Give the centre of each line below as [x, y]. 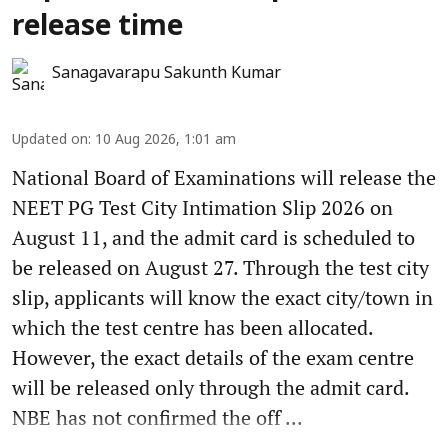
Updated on [50, 141]
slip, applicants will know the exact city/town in [222, 298]
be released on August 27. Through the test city [220, 268]
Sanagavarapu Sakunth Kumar [166, 74]
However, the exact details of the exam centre [213, 358]
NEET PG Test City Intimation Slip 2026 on [202, 208]
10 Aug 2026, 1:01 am [165, 141]
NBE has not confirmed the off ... [157, 418]
